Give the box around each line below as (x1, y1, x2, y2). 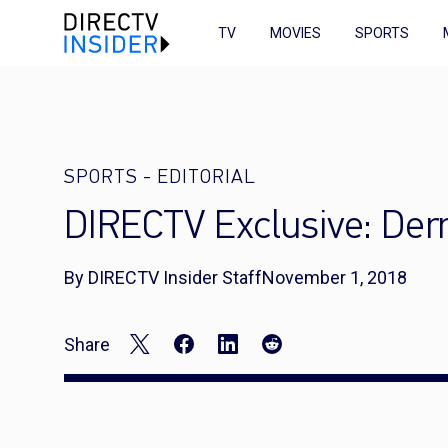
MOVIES (270, 25, 321, 41)
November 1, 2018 (262, 267, 407, 288)
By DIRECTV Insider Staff (64, 267, 262, 288)
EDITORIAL (157, 168, 256, 188)
